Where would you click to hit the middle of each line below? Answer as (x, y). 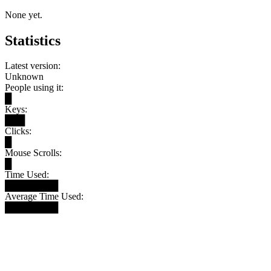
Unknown (24, 77)
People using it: (34, 88)
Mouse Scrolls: (33, 153)
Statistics (33, 40)
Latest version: (33, 66)
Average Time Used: (44, 197)
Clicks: (18, 131)
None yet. (24, 15)
